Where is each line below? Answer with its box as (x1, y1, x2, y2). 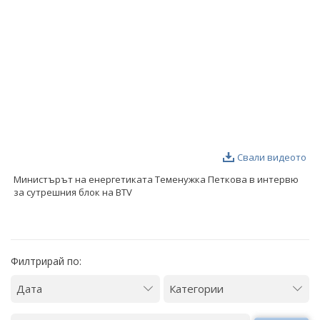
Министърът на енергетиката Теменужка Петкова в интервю (14, 172, 299, 186)
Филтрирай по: (11, 254, 81, 268)
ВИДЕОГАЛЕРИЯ (25, 29, 109, 42)
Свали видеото (237, 150, 306, 164)
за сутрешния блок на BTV (14, 185, 132, 199)
